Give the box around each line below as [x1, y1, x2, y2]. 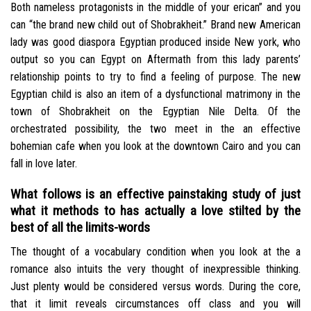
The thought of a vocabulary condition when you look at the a [10, 244, 301, 258]
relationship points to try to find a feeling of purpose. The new [10, 69, 301, 83]
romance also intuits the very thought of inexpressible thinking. [10, 262, 301, 276]
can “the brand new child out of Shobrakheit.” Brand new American [10, 17, 301, 31]
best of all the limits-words [10, 219, 150, 236]
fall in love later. [10, 156, 77, 170]
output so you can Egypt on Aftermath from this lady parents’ [10, 52, 301, 66]
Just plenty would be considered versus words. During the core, [10, 279, 301, 293]
